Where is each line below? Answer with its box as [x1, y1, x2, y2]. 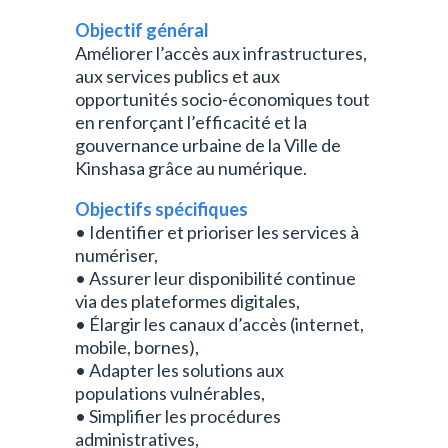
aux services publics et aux [74, 65, 280, 87]
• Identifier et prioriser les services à [74, 221, 359, 243]
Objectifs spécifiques [74, 198, 248, 220]
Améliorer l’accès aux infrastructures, [74, 42, 367, 64]
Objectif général [74, 19, 209, 41]
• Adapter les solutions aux [74, 359, 284, 381]
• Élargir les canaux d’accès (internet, [74, 313, 364, 335]
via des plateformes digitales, [74, 290, 300, 312]
